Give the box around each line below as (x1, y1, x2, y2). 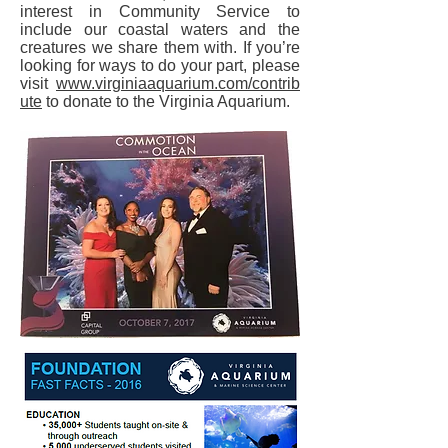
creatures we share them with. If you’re (20, 39, 300, 56)
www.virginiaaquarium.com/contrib (56, 75, 300, 92)
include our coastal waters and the (20, 21, 300, 38)
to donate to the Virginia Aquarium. (42, 93, 290, 110)
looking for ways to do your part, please (20, 57, 300, 74)
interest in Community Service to (20, 3, 300, 20)
